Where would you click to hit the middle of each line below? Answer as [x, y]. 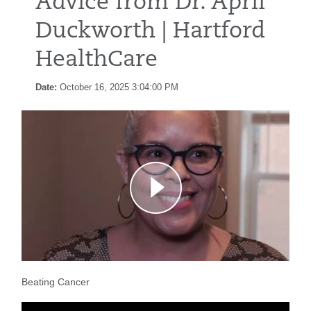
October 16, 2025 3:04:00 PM [119, 87]
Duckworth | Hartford [150, 32]
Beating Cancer [56, 282]
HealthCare [96, 60]
